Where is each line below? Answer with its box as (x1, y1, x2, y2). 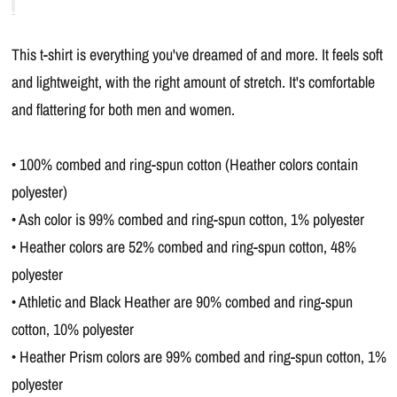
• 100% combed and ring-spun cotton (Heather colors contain (11, 153, 358, 175)
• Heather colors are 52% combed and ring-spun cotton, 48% (11, 236, 356, 258)
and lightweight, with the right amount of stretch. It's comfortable (11, 71, 375, 93)
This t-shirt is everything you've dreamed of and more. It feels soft (11, 43, 383, 66)
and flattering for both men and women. (11, 98, 235, 121)
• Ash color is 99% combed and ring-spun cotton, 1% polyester (11, 208, 364, 230)
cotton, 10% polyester (11, 318, 134, 340)
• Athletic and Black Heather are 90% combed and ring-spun (11, 291, 353, 313)
